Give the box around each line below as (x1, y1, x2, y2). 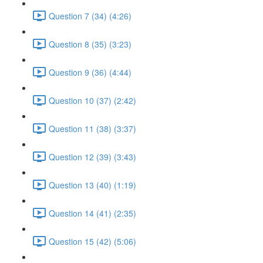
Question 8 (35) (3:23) (49, 38, 131, 50)
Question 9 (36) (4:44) (49, 66, 131, 78)
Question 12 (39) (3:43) (49, 150, 136, 163)
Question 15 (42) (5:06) (49, 235, 136, 247)
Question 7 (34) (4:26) (49, 9, 131, 22)
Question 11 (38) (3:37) (49, 122, 136, 134)
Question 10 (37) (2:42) (49, 94, 136, 106)
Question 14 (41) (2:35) (49, 207, 136, 219)
